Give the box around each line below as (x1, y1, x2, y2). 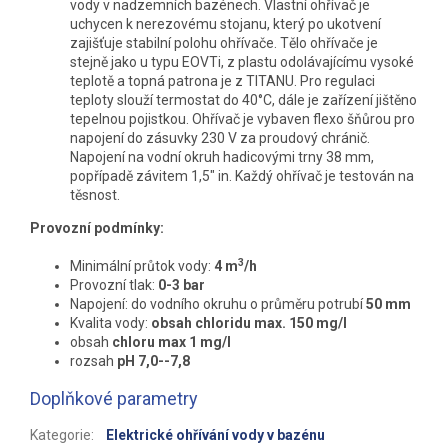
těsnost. (70, 187, 120, 204)
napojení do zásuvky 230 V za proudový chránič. (70, 130, 370, 147)
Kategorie (30, 427, 91, 444)
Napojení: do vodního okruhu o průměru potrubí (70, 296, 363, 313)
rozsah (70, 353, 117, 370)
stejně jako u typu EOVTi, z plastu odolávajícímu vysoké (70, 54, 414, 71)
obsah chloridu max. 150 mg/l (151, 315, 347, 332)
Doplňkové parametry (30, 388, 198, 410)
